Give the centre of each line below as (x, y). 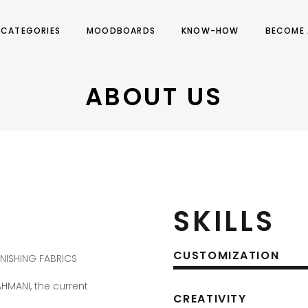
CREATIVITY (210, 298)
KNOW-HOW (210, 31)
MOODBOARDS (121, 31)
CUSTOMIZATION (226, 256)
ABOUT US (154, 97)
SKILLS (224, 221)
